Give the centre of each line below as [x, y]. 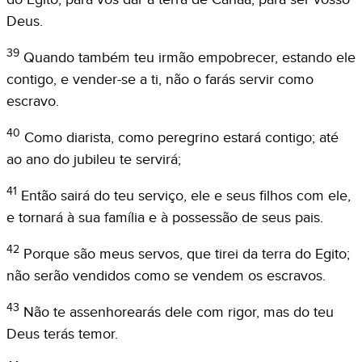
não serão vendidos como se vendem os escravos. [166, 276]
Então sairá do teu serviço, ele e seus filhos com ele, [186, 196]
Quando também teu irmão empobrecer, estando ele [189, 57]
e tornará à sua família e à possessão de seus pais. [165, 217]
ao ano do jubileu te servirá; [94, 159]
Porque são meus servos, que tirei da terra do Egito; [187, 254]
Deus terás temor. [62, 334]
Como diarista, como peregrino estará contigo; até [181, 137]
